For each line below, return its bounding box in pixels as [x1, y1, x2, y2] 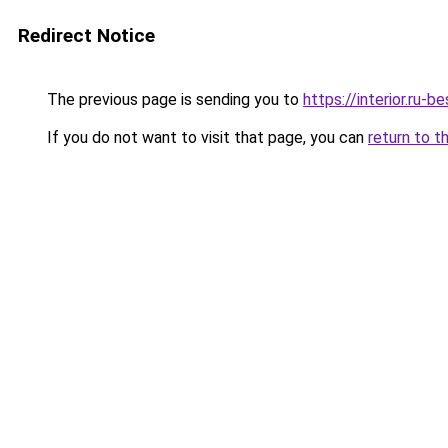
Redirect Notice [18, 24, 155, 47]
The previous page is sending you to [43, 90, 303, 109]
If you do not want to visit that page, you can [43, 128, 368, 147]
